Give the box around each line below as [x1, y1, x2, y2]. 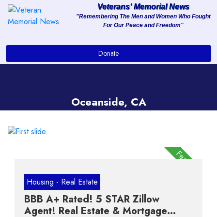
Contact [15, 110, 57, 127]
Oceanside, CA [71, 94, 146, 109]
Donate [98, 48, 119, 58]
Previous [22, 131, 50, 142]
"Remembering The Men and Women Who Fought [76, 13, 211, 20]
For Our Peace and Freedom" [103, 22, 184, 29]
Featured [174, 148, 202, 177]
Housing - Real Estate [27, 176, 98, 187]
